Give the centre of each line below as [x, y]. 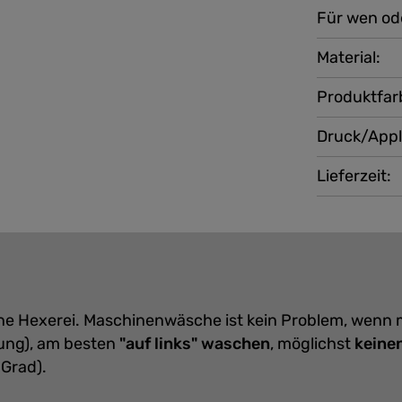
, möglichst [312, 344]
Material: [349, 57]
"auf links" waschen [195, 344]
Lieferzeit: [354, 176]
